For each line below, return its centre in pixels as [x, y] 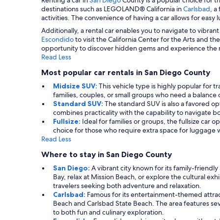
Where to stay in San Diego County [107, 154]
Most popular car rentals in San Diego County [126, 72]
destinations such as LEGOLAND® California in [112, 9]
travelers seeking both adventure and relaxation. [127, 185]
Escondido [57, 39]
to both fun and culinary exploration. [109, 212]
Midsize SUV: [76, 86]
